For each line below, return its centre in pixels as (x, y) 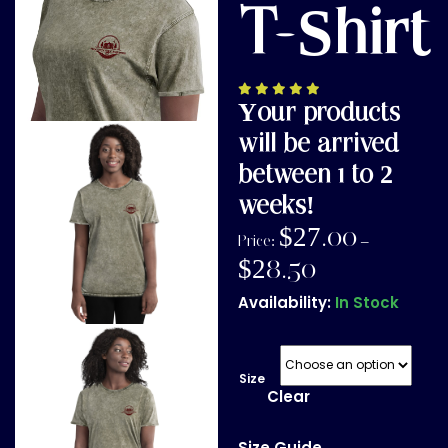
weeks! (277, 205)
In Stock (367, 302)
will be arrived (319, 143)
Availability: (287, 302)
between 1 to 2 (316, 174)
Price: (259, 241)
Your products (319, 112)
